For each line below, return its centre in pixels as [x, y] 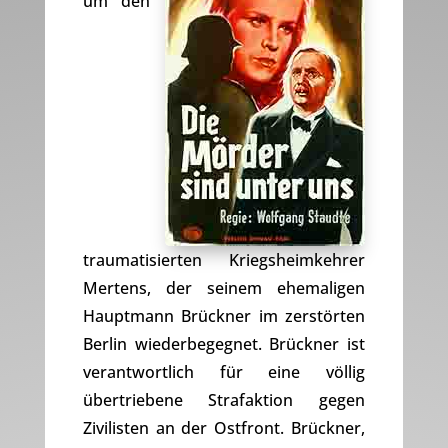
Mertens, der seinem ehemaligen [224, 288]
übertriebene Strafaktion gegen [224, 400]
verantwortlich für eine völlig [224, 372]
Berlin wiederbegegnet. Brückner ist [224, 344]
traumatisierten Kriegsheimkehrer [224, 260]
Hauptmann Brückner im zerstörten [224, 316]
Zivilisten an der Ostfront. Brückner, [224, 428]
